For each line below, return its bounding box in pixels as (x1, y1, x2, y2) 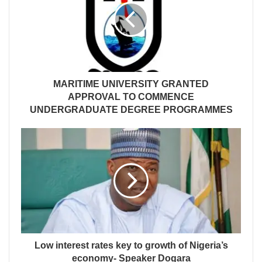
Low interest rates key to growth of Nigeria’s (34, 240, 228, 251)
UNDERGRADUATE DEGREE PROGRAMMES (29, 105, 233, 115)
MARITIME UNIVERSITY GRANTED (53, 79, 209, 89)
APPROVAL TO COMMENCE (68, 92, 194, 102)
